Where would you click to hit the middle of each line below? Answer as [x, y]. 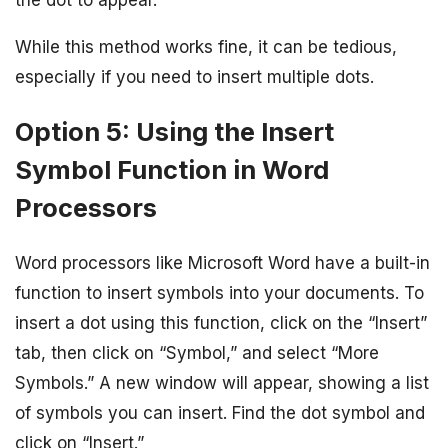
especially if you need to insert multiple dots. [194, 76]
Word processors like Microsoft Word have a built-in [222, 263]
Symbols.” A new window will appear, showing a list [222, 383]
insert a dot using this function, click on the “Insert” [221, 323]
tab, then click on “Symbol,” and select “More [197, 353]
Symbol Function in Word [172, 170]
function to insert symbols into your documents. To [219, 293]
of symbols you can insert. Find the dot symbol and [220, 413]
